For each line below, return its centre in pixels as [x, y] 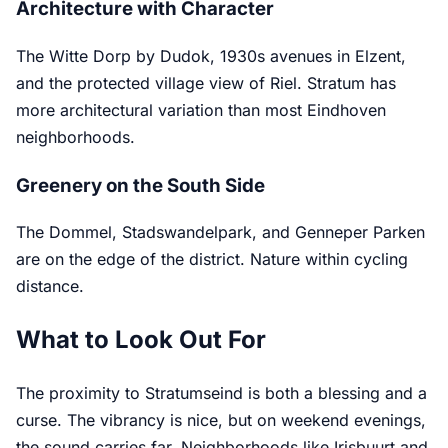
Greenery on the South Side [140, 185]
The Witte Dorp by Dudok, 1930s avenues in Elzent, [211, 55]
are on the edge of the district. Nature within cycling [212, 259]
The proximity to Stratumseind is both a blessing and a [221, 393]
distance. [50, 286]
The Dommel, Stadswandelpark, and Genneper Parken [220, 232]
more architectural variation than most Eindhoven [201, 109]
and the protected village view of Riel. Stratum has [206, 82]
